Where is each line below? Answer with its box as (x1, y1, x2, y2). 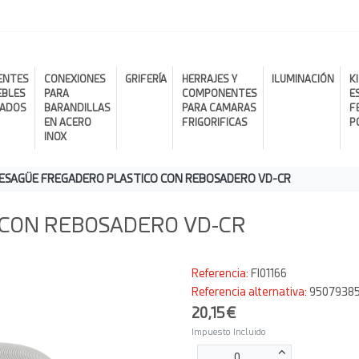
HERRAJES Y (181, 74, 237, 85)
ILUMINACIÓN (272, 74, 334, 85)
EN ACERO (43, 117, 91, 128)
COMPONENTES (181, 88, 257, 99)
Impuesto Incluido (192, 327, 266, 337)
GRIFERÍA (125, 74, 167, 85)
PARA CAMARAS (181, 103, 256, 114)
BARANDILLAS (43, 103, 111, 114)
